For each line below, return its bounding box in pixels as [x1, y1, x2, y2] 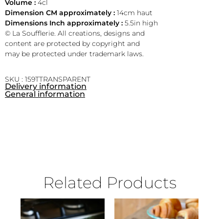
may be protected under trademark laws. [5, 49, 144, 58]
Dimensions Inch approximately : [5, 18, 125, 27]
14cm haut [117, 8, 153, 17]
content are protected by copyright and [5, 39, 140, 48]
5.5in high [125, 18, 158, 27]
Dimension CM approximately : [5, 8, 117, 17]
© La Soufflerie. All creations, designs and [5, 28, 145, 38]
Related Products [43, 173, 176, 192]
